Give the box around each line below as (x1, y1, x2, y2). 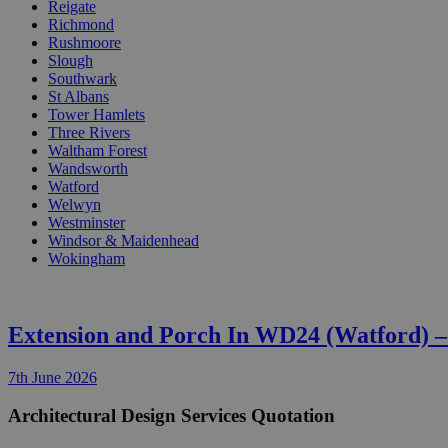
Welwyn (48, 195, 101, 213)
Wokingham (48, 249, 125, 267)
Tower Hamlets (48, 105, 145, 123)
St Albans (48, 87, 109, 105)
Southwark (48, 69, 117, 87)
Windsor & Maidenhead (48, 231, 199, 249)
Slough (48, 51, 93, 69)
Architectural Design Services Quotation (8, 405, 335, 427)
